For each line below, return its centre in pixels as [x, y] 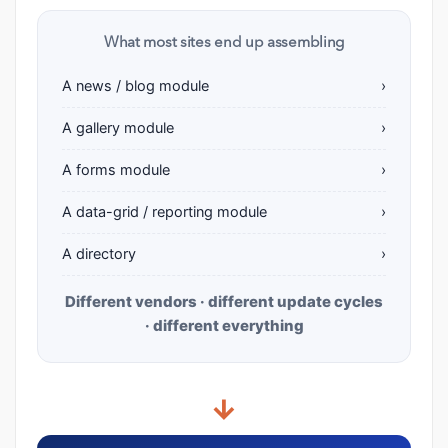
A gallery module [118, 128]
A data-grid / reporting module [164, 212]
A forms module [116, 170]
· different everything [224, 326]
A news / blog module [135, 86]
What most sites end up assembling [224, 44]
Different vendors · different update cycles [224, 302]
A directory [99, 254]
